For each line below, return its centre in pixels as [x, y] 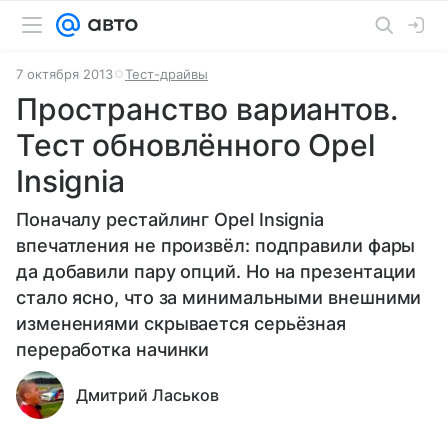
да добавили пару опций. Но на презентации [216, 271]
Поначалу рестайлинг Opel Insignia [170, 219]
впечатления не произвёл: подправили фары [216, 245]
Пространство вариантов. [207, 109]
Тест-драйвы [166, 74]
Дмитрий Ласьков [147, 395]
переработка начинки [113, 349]
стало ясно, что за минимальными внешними [219, 297]
